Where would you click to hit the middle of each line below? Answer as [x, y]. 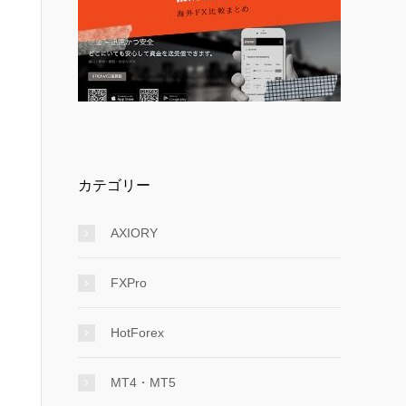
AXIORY [134, 233]
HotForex [137, 333]
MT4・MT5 [143, 382]
